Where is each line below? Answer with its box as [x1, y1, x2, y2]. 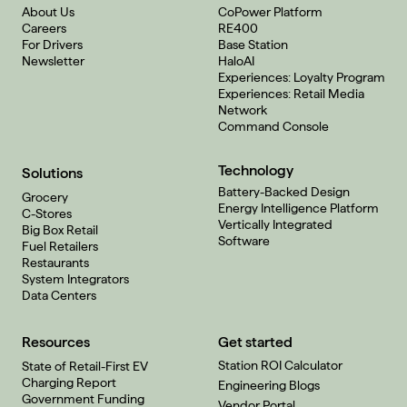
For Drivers [22, 36, 83, 52]
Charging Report [22, 374, 116, 390]
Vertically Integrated [218, 216, 333, 232]
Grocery [22, 189, 68, 204]
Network [218, 102, 267, 117]
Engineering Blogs [218, 377, 320, 392]
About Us [22, 4, 74, 19]
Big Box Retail [22, 222, 98, 237]
